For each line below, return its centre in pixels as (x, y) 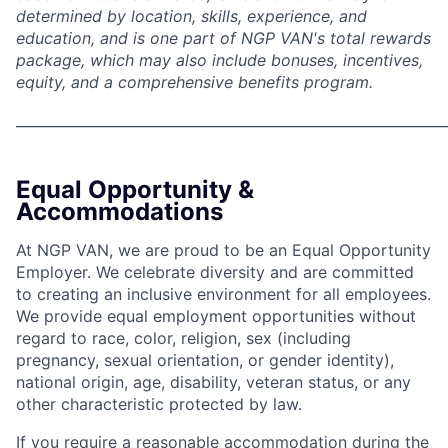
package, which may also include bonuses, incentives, (219, 59)
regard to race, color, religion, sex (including (183, 337)
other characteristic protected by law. (159, 403)
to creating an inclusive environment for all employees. (223, 293)
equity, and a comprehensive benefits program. (194, 81)
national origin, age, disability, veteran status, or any (213, 381)
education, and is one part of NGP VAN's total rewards (223, 37)
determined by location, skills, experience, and (191, 15)
